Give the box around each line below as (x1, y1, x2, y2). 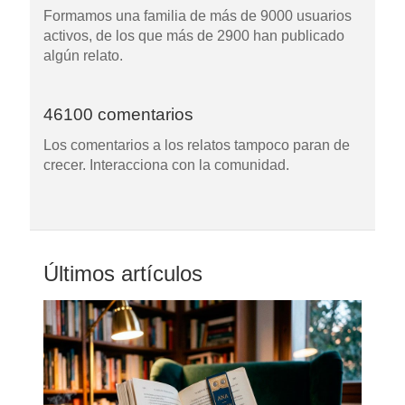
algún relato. (42, 48, 123, 64)
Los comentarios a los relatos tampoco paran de (42, 137, 350, 153)
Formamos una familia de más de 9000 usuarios (42, 8, 352, 24)
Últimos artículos (42, 261, 202, 287)
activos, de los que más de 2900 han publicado (42, 28, 344, 44)
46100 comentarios (42, 105, 193, 125)
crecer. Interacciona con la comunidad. (42, 156, 289, 173)
